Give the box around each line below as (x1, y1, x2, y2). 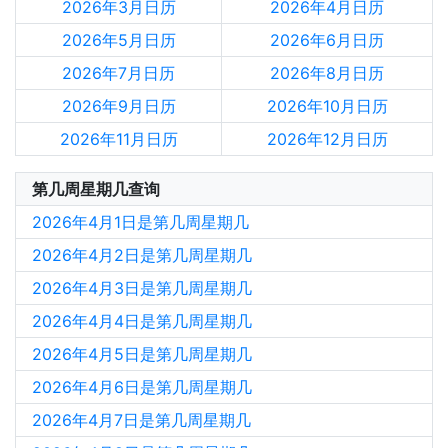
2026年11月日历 (59, 129, 178, 149)
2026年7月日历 (62, 63, 175, 83)
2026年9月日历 (61, 96, 176, 116)
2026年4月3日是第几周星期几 (32, 278, 252, 298)
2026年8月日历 (270, 63, 384, 83)
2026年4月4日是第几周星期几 (32, 311, 252, 331)
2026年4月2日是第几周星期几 (32, 245, 252, 265)
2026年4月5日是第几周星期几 (32, 344, 252, 364)
